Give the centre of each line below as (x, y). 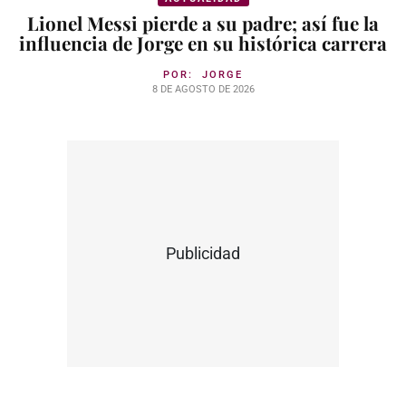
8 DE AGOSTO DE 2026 (203, 89)
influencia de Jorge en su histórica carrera (203, 43)
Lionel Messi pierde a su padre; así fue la (203, 23)
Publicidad (203, 253)
